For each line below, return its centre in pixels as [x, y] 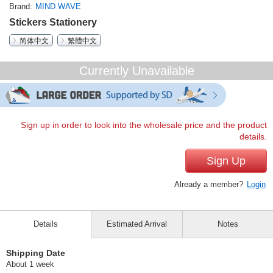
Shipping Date [36, 253]
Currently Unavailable [136, 71]
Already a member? [210, 185]
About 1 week [30, 264]
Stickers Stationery [53, 23]
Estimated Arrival [136, 224]
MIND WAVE [58, 7]
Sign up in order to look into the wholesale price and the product [144, 126]
